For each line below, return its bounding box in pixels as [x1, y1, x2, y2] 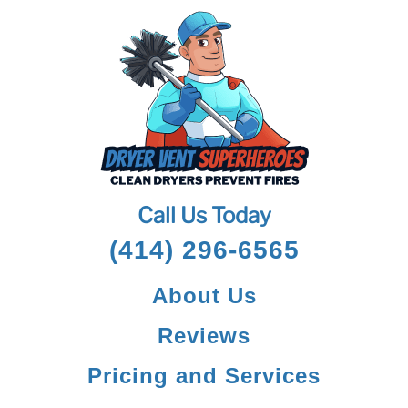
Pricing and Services [87, 363, 321, 388]
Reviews [158, 323, 250, 348]
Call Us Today [137, 202, 271, 229]
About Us [151, 283, 257, 308]
